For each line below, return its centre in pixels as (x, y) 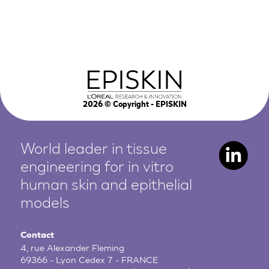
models (45, 204)
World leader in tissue (94, 150)
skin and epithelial (132, 186)
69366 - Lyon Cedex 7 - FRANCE (89, 260)
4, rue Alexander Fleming (73, 248)
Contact (38, 236)
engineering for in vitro (97, 168)
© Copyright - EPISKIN (144, 105)
